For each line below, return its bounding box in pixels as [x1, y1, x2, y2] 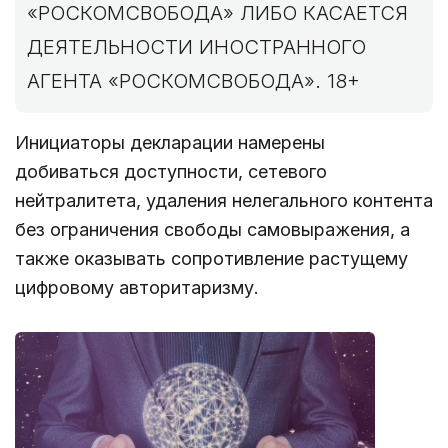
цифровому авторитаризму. [15, 277, 259, 298]
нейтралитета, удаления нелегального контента [15, 190, 433, 211]
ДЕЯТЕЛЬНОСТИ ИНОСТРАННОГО [27, 35, 366, 59]
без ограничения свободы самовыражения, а [15, 219, 410, 240]
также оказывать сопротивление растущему [15, 248, 408, 269]
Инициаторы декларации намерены [15, 132, 325, 153]
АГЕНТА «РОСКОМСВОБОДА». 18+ [27, 69, 360, 93]
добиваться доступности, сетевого [15, 161, 327, 182]
